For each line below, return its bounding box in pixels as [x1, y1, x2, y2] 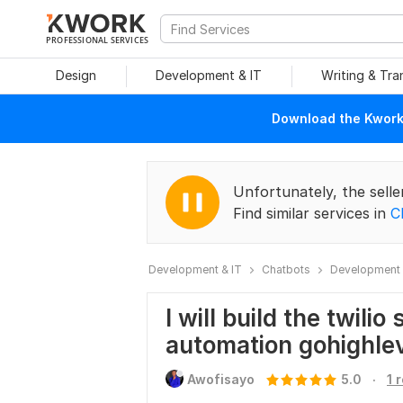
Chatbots [262, 263, 310, 276]
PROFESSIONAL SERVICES [46, 34, 149, 45]
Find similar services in [233, 204, 390, 222]
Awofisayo [187, 372, 255, 387]
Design [55, 67, 96, 83]
